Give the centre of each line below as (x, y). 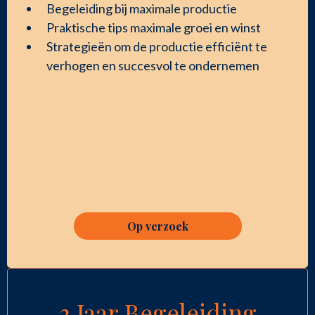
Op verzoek (157, 226)
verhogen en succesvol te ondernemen (153, 65)
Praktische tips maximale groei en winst (154, 27)
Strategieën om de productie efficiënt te (157, 46)
